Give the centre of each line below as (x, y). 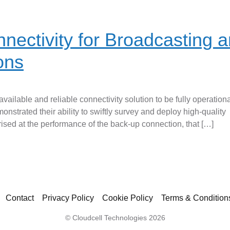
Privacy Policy (68, 198)
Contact (20, 198)
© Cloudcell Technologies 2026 (115, 218)
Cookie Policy (128, 198)
